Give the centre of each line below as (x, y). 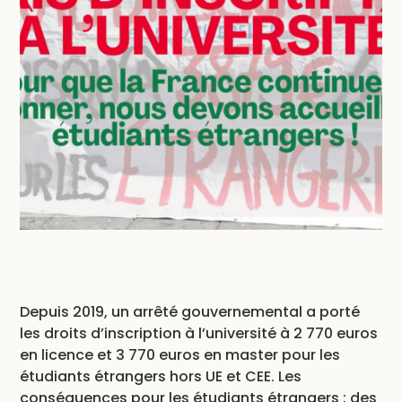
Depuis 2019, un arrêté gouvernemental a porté (190, 311)
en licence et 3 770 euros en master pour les (180, 354)
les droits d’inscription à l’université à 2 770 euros (199, 333)
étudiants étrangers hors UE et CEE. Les (161, 376)
